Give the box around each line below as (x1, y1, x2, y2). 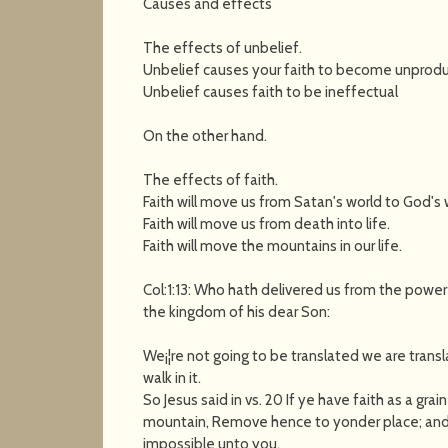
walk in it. (143, 368, 202, 387)
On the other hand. (143, 126, 268, 145)
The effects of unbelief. (143, 38, 303, 57)
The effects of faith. (143, 170, 279, 189)
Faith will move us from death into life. (143, 214, 391, 233)
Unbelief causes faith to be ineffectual (143, 82, 399, 101)
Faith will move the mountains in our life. (143, 236, 403, 255)
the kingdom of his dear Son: (143, 302, 331, 321)
